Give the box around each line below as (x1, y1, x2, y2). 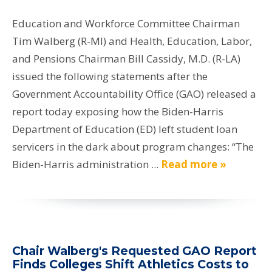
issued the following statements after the (12, 69, 208, 84)
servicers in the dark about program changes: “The (12, 140, 254, 154)
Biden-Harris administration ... (12, 157, 161, 172)
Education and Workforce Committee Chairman (12, 16, 240, 31)
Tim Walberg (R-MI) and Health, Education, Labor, (12, 34, 252, 49)
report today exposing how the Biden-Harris (12, 104, 223, 119)
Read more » (161, 157, 226, 172)
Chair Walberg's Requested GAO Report (12, 243, 257, 259)
